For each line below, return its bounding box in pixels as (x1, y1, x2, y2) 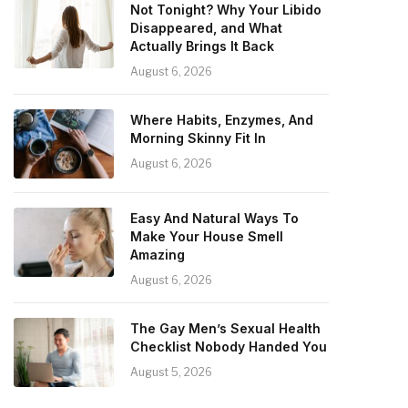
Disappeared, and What (130, 19, 282, 36)
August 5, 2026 (130, 364, 212, 379)
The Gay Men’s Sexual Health (130, 320, 321, 336)
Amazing (130, 246, 185, 262)
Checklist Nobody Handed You (130, 338, 327, 354)
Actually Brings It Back (130, 37, 274, 54)
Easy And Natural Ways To (130, 209, 299, 226)
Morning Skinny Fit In (130, 129, 266, 146)
